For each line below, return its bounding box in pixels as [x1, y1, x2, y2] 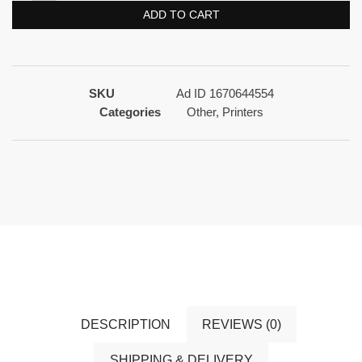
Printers [221, 105, 263, 119]
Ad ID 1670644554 [175, 86, 274, 100]
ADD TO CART [142, 8, 220, 21]
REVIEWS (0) [201, 317, 281, 331]
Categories [99, 105, 161, 119]
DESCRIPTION [81, 317, 171, 331]
